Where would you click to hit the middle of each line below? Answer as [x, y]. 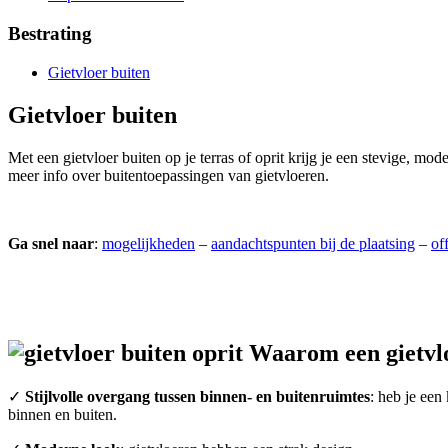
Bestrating [50, 34]
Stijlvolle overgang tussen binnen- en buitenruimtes [197, 397]
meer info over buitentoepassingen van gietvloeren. [168, 175]
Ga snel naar [51, 243]
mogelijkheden [148, 243]
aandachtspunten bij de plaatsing [313, 243]
